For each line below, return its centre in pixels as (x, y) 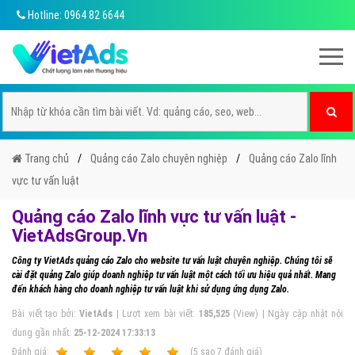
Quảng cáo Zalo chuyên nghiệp (159, 158)
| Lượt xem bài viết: (156, 314)
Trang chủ (46, 158)
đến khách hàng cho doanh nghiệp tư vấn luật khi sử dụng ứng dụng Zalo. (151, 289)
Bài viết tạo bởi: (46, 314)
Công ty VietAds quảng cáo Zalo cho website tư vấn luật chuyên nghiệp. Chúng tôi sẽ (172, 261)
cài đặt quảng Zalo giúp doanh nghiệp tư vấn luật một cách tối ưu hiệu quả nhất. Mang (174, 275)
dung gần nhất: (43, 333)
